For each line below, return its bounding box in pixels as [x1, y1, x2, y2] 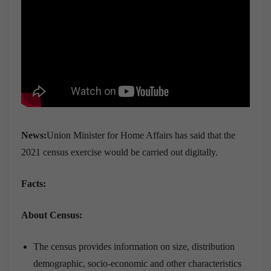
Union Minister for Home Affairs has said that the [47, 129, 235, 140]
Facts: [21, 178, 46, 189]
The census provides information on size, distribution [33, 241, 235, 252]
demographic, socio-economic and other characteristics [33, 258, 241, 269]
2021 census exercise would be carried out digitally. [21, 146, 218, 157]
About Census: [21, 209, 82, 220]
